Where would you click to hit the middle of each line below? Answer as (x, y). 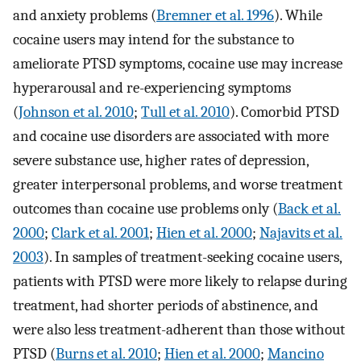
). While (298, 16)
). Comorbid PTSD (284, 112)
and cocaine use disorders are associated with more (171, 137)
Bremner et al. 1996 (215, 16)
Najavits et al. (301, 233)
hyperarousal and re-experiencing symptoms (152, 88)
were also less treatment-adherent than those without (179, 330)
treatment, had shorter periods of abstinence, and (166, 306)
